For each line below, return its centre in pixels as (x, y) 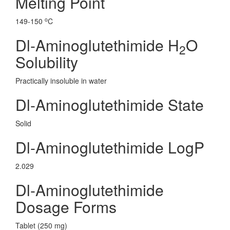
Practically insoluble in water (61, 81)
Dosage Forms (66, 207)
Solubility (47, 62)
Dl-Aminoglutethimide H (97, 45)
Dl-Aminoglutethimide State (110, 104)
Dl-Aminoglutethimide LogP (110, 147)
